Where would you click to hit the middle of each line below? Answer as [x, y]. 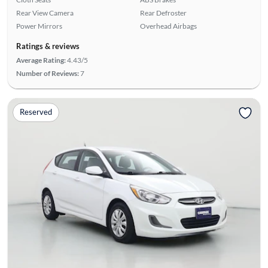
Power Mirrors [39, 26]
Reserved [36, 112]
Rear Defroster [163, 13]
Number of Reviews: [47, 73]
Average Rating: [41, 60]
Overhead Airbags [168, 26]
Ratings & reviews [48, 46]
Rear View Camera [45, 13]
